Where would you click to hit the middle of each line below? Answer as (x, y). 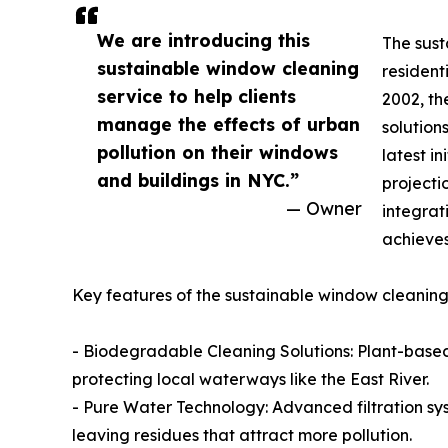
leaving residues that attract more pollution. (242, 434)
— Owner (324, 207)
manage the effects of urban (228, 123)
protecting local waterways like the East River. (250, 378)
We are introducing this (203, 39)
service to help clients (196, 95)
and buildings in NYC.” (198, 179)
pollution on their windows (217, 151)
